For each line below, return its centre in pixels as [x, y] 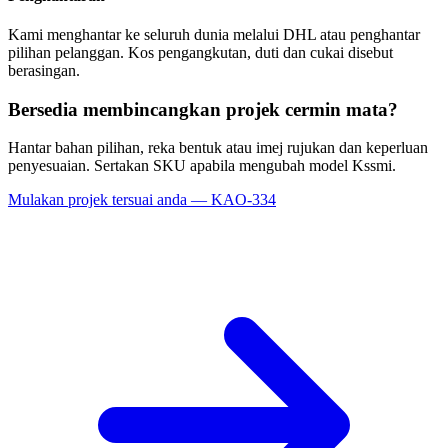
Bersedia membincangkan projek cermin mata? [203, 109]
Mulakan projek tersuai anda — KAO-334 [142, 200]
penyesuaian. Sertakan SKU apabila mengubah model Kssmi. [202, 166]
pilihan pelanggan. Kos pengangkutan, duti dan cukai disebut [200, 53]
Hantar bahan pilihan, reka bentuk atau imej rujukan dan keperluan [218, 148]
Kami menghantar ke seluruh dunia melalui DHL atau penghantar [214, 35]
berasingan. [44, 71]
